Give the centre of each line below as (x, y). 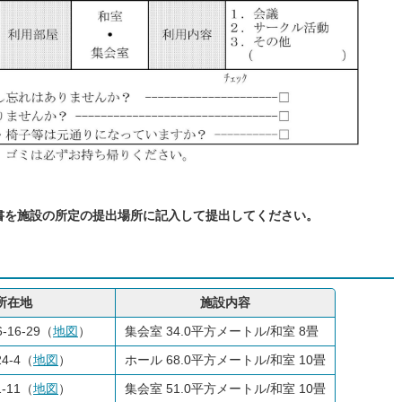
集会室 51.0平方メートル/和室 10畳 (225, 388)
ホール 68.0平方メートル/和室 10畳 (225, 359)
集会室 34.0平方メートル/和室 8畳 (222, 331)
